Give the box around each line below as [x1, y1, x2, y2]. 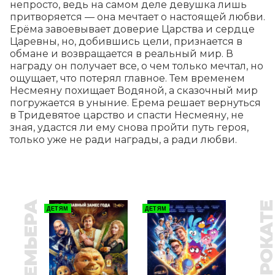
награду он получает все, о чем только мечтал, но [10, 60, 263, 72]
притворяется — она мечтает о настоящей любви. [10, 10, 265, 23]
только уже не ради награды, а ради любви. [10, 133, 237, 145]
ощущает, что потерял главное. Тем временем [10, 72, 245, 84]
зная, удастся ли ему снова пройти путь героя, [10, 121, 249, 133]
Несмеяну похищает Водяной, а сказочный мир [10, 84, 258, 96]
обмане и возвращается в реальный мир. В [10, 47, 233, 60]
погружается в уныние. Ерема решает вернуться [10, 96, 261, 109]
